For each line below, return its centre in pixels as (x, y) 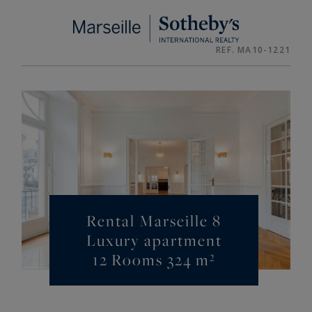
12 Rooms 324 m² (154, 260)
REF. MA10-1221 (253, 50)
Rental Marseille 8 (154, 221)
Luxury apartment (154, 241)
